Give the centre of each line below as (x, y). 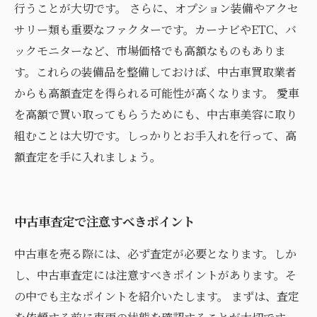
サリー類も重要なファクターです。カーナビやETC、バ (155, 29)
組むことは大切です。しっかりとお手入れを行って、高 (155, 136)
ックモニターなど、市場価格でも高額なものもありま (150, 51)
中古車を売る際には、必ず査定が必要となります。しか (155, 254)
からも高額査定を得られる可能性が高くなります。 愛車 (157, 93)
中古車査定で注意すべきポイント (104, 221)
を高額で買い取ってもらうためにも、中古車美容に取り (156, 114)
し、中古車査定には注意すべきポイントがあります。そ (155, 275)
